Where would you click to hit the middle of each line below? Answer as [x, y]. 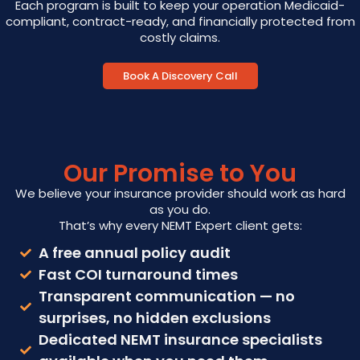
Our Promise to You [180, 174]
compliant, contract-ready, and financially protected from [180, 21]
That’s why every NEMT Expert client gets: [180, 225]
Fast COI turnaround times [138, 274]
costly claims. [180, 37]
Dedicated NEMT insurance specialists [180, 340]
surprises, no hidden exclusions [154, 318]
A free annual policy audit [134, 253]
